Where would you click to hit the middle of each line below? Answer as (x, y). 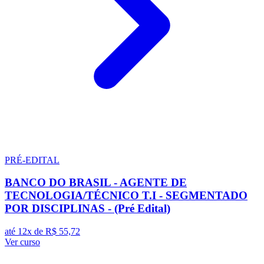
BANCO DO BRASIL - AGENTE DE (96, 183)
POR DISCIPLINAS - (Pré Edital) (88, 209)
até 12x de (25, 232)
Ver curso (22, 242)
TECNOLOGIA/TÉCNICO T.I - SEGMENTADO (126, 196)
